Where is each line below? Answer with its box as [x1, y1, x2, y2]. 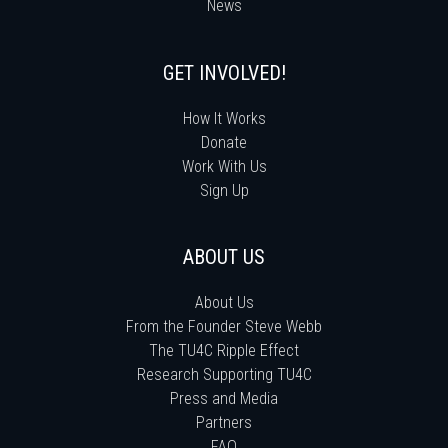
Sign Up [199, 180, 249, 200]
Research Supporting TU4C [136, 364, 312, 384]
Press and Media [170, 388, 278, 408]
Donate [201, 132, 247, 152]
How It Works [182, 108, 266, 128]
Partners [196, 412, 252, 432]
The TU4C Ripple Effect [149, 340, 299, 360]
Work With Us [181, 156, 267, 176]
